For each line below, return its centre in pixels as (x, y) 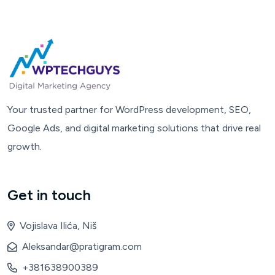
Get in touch (49, 195)
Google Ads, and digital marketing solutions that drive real (134, 128)
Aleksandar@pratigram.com (82, 246)
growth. (25, 146)
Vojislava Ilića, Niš (58, 226)
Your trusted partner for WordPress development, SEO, (129, 110)
